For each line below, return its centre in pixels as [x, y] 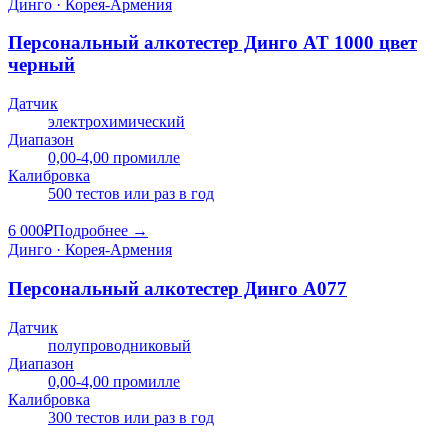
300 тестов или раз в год [131, 417]
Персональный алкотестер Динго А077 [177, 288]
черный [41, 65]
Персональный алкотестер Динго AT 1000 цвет [212, 43]
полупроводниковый [119, 345]
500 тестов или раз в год [131, 194]
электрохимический [116, 122]
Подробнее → [100, 231]
